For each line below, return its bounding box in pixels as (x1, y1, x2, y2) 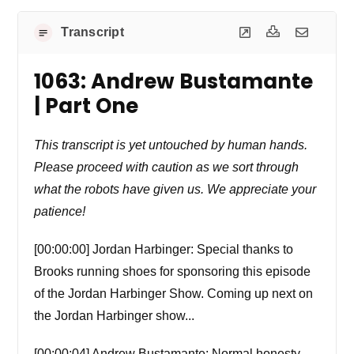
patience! (34, 204, 86, 218)
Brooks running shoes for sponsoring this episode (34, 264, 311, 278)
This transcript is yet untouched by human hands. (34, 137, 308, 152)
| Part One (34, 91, 139, 120)
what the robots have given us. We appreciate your (34, 182, 317, 196)
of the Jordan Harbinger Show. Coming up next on (34, 286, 314, 300)
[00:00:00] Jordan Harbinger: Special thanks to (34, 242, 294, 256)
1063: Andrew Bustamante (34, 66, 314, 96)
